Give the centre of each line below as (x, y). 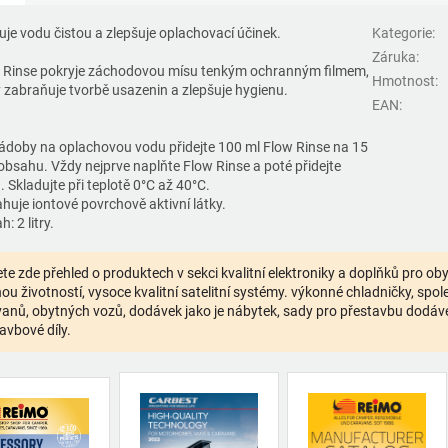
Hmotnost (403, 81)
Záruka (393, 57)
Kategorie (401, 33)
